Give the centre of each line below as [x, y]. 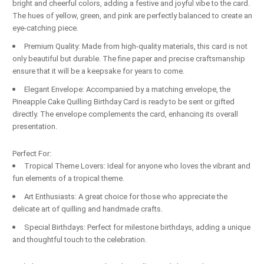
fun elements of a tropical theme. [68, 178]
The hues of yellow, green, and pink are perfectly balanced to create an [132, 15]
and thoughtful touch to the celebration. [80, 239]
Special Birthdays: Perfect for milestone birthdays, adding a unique [137, 227]
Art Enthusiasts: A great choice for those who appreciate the [126, 196]
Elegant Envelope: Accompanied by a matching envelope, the [127, 89]
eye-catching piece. [45, 28]
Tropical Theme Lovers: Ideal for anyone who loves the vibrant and [137, 166]
